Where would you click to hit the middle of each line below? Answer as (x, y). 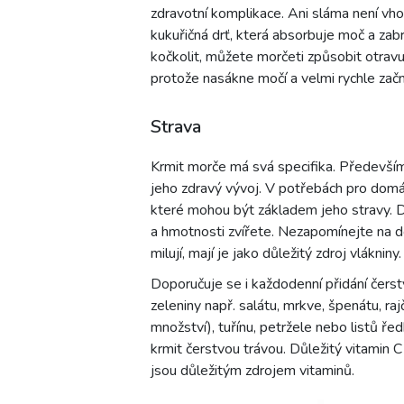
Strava (176, 126)
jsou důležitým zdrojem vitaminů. (252, 370)
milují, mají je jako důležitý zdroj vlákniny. (276, 253)
